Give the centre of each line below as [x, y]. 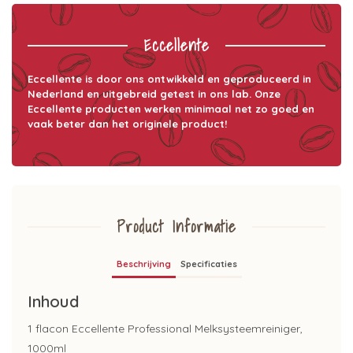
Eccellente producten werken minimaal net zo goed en [171, 109]
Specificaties [208, 264]
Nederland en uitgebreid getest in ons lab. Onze [154, 94]
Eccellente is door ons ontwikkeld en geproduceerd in [169, 79]
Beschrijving [143, 264]
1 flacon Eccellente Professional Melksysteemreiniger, [165, 329]
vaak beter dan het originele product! [127, 124]
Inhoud [54, 301]
